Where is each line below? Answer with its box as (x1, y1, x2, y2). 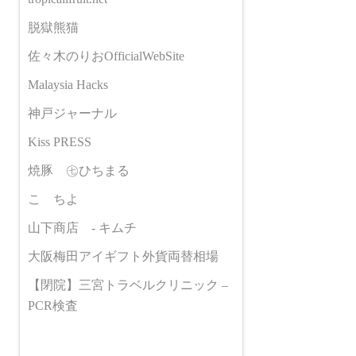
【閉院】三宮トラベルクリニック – (28, 278, 228, 292)
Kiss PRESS (28, 135, 91, 149)
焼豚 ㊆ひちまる (28, 164, 130, 177)
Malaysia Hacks (28, 78, 108, 91)
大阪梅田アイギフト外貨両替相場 (28, 250, 219, 263)
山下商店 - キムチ (28, 221, 137, 234)
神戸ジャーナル (28, 106, 117, 120)
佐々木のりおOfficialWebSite (28, 49, 184, 63)
